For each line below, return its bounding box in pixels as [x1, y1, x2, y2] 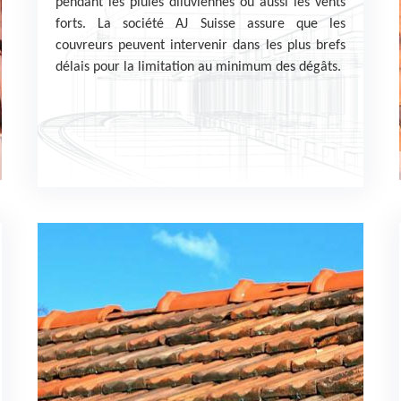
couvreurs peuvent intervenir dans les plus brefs [55, 38, 346, 53]
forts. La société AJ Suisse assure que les [55, 17, 346, 31]
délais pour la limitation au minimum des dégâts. [55, 60, 342, 74]
